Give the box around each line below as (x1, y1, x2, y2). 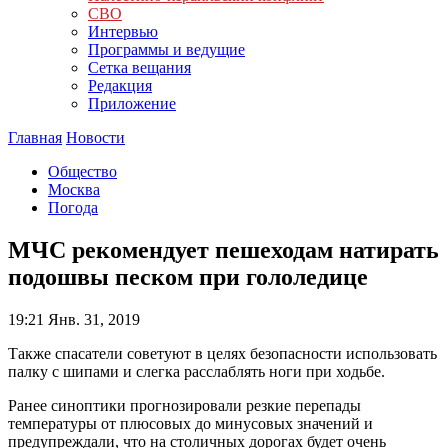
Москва (48, 181, 100, 198)
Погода (48, 199, 98, 216)
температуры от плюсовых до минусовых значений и (8, 414, 373, 432)
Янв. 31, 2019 (44, 310, 140, 328)
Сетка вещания (88, 59, 191, 76)
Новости (66, 129, 125, 146)
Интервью (88, 23, 158, 40)
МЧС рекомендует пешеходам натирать (8, 236, 439, 263)
